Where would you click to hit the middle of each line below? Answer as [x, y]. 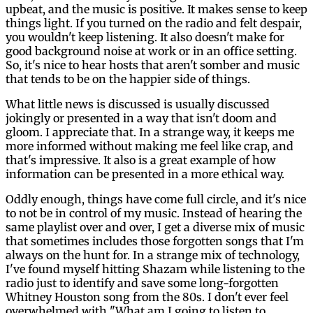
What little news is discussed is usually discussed [138, 104]
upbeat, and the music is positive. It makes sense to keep [156, 9]
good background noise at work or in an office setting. [151, 51]
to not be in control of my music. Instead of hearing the [154, 213]
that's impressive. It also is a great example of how [141, 160]
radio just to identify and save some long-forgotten [142, 283]
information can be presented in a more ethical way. [145, 174]
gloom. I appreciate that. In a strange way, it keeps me [150, 132]
